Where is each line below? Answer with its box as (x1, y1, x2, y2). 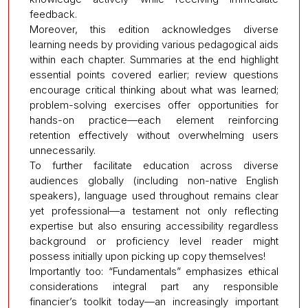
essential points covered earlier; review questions (30, 68, 278, 82)
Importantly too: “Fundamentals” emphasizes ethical (30, 265, 278, 278)
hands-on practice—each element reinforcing (30, 113, 278, 127)
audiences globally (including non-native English (30, 174, 278, 188)
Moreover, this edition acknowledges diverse (30, 23, 278, 36)
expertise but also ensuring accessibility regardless (30, 219, 278, 233)
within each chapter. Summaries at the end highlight (30, 53, 278, 67)
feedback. (30, 8, 77, 21)
